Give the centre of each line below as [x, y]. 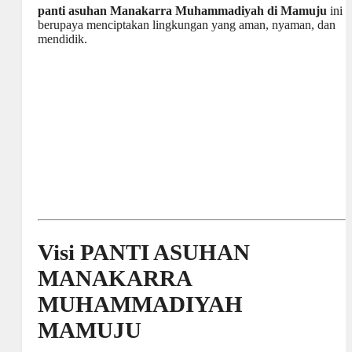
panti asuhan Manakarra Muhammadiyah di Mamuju [182, 11]
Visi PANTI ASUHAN [144, 253]
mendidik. [62, 39]
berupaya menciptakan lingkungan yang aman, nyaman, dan [187, 25]
